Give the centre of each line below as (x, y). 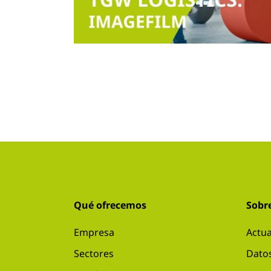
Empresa (94, 232)
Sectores (94, 253)
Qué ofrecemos (110, 205)
